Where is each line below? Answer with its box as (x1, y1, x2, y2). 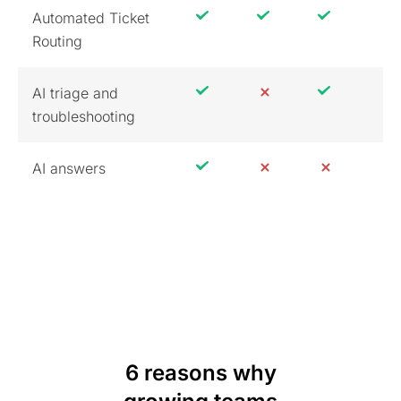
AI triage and (32, 83, 118, 102)
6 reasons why (124, 359, 277, 386)
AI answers (32, 158, 106, 177)
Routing (32, 31, 82, 50)
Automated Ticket (32, 8, 149, 27)
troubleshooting (32, 107, 135, 125)
